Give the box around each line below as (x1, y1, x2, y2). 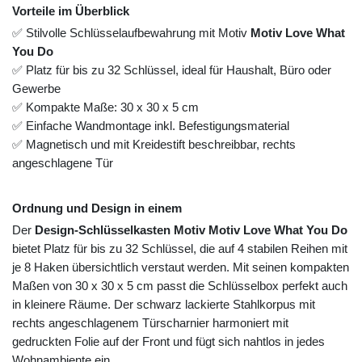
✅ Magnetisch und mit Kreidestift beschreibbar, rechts (12, 137, 296, 152)
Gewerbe (12, 82, 61, 96)
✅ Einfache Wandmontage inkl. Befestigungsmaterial (12, 119, 289, 133)
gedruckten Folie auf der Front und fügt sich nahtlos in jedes (12, 335, 325, 349)
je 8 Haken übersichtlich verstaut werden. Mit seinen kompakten (12, 260, 349, 275)
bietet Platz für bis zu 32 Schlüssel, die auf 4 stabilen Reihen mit (12, 242, 347, 256)
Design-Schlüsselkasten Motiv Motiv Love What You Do (35, 223, 347, 238)
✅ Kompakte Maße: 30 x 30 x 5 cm (12, 100, 199, 115)
